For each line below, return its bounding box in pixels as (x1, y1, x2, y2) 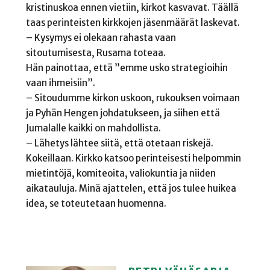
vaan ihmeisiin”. (25, 77, 95, 89)
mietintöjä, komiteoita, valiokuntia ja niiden (25, 167, 216, 179)
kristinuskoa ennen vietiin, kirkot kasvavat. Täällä (25, 1, 239, 13)
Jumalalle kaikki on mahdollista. (25, 122, 161, 134)
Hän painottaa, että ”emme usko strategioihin (25, 61, 228, 74)
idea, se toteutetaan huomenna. (25, 197, 166, 209)
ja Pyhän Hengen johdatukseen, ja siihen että (25, 107, 220, 119)
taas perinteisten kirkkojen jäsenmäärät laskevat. (25, 16, 240, 28)
